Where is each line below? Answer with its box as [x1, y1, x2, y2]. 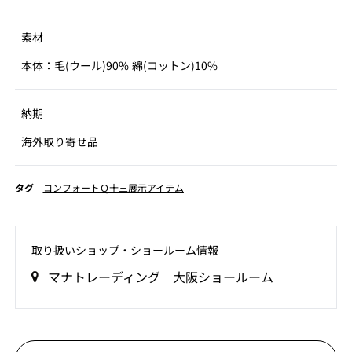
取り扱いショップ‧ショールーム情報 [31, 242, 218, 258]
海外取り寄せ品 [21, 134, 98, 149]
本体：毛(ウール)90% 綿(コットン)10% [21, 57, 218, 73]
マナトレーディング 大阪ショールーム [47, 267, 273, 286]
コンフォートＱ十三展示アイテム [42, 181, 184, 194]
